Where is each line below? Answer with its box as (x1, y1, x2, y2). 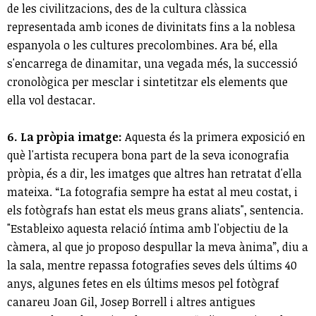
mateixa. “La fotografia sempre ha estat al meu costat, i (7, 184, 298, 200)
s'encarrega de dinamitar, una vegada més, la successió (7, 56, 298, 72)
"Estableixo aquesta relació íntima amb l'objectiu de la (7, 221, 288, 237)
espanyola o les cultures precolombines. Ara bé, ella (7, 37, 278, 54)
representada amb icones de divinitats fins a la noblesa (7, 19, 296, 35)
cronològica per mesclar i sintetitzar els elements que (7, 74, 288, 90)
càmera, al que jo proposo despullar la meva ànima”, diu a (7, 239, 308, 255)
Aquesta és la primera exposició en (122, 129, 305, 145)
